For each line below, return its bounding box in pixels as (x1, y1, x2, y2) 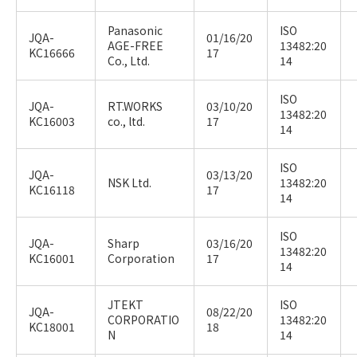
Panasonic (108, 22, 163, 38)
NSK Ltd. (108, 175, 151, 190)
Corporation (108, 250, 175, 266)
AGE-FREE (108, 37, 163, 53)
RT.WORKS (108, 98, 163, 114)
